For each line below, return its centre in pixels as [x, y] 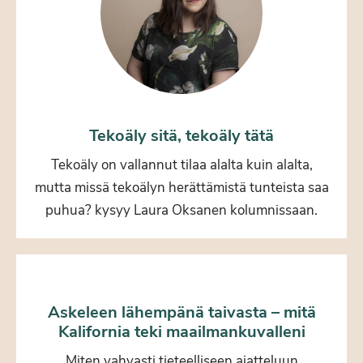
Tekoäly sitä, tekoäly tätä [181, 135]
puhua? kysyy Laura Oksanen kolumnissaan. [181, 210]
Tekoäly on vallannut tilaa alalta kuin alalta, [181, 164]
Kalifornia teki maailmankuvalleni [181, 331]
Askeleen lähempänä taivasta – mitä [181, 312]
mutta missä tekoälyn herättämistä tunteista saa [181, 187]
